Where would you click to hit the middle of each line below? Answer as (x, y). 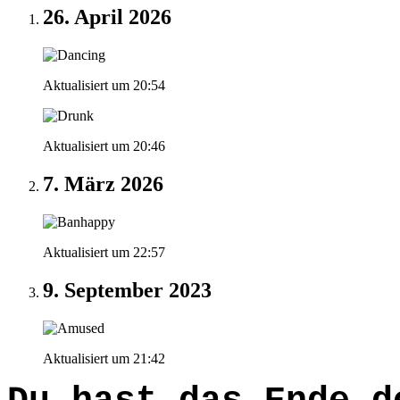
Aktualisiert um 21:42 (104, 358)
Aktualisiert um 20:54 (104, 85)
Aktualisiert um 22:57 (104, 252)
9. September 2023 (127, 290)
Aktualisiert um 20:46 (104, 146)
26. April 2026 (107, 17)
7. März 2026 (103, 183)
